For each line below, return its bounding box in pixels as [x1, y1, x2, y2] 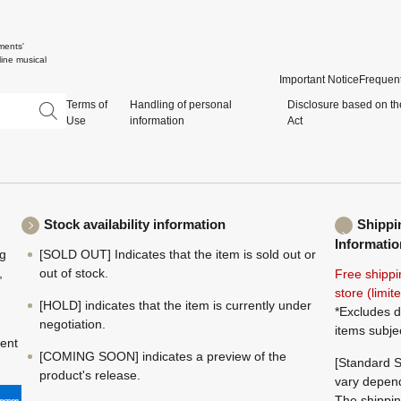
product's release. [39, 368, 141, 382]
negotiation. [39, 317, 106, 331]
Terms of [66, 98, 107, 111]
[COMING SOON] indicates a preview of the [39, 349, 286, 363]
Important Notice [279, 73, 359, 86]
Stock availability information [44, 217, 226, 232]
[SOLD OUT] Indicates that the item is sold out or [39, 247, 316, 261]
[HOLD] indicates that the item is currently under [39, 298, 311, 312]
